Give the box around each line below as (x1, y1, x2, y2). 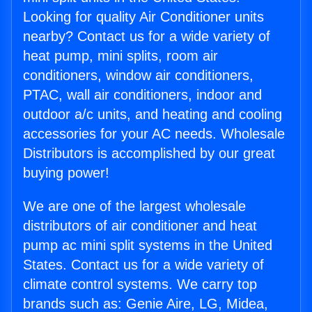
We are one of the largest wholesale (23, 198, 246, 214)
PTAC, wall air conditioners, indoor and (23, 87, 262, 103)
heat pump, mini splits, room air (23, 48, 218, 64)
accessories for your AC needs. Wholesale (23, 126, 285, 142)
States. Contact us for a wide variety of (23, 257, 264, 273)
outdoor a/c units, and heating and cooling (23, 107, 282, 123)
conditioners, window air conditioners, (23, 68, 253, 84)
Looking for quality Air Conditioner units (23, 9, 264, 25)
